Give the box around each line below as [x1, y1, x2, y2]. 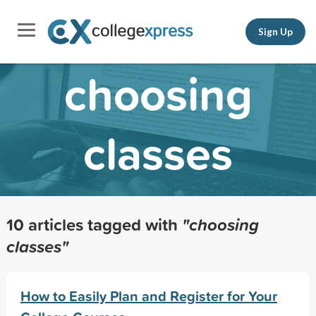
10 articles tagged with [6, 212, 182, 236]
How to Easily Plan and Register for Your [20, 286, 277, 306]
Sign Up [258, 25, 293, 37]
